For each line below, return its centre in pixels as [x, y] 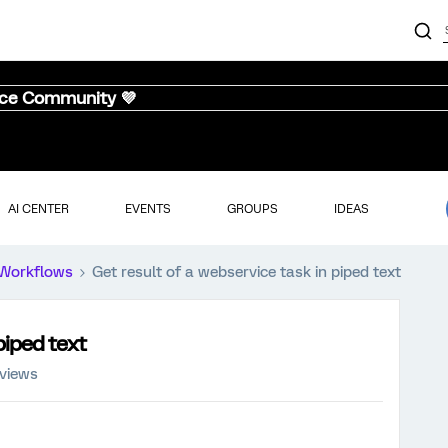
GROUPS [252, 208]
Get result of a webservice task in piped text [246, 272]
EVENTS [147, 208]
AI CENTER [38, 208]
